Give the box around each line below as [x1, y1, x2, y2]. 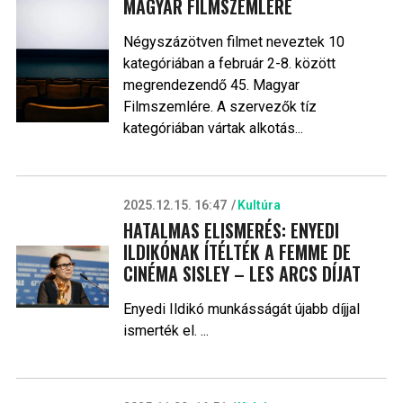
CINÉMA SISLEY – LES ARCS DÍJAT [122, 259, 361, 287]
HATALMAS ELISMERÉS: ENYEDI [122, 216, 339, 244]
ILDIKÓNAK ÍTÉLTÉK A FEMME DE [122, 237, 351, 265]
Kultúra [237, 197, 281, 212]
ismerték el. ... [122, 321, 209, 339]
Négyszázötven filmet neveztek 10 [122, 32, 345, 50]
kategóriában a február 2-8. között [122, 54, 336, 72]
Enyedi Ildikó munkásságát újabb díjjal [122, 300, 360, 318]
